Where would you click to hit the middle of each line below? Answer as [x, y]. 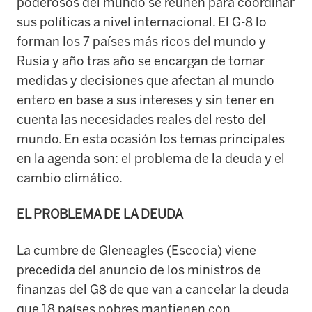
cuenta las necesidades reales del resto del [141, 119]
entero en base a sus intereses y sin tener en [146, 100]
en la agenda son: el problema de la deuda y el [151, 158]
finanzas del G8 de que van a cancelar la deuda [153, 289]
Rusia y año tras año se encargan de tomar [141, 61]
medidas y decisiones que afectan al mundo [146, 80]
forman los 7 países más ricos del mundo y [141, 41]
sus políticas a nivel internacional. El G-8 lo [142, 22]
